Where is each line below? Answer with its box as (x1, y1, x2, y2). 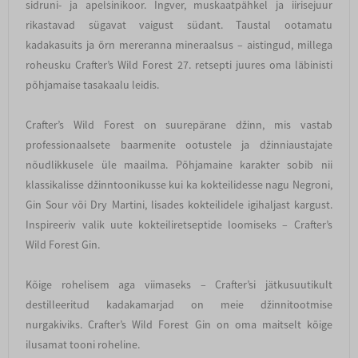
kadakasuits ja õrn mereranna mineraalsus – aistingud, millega (26, 37, 332, 52)
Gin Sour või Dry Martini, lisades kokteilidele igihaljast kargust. (26, 197, 332, 212)
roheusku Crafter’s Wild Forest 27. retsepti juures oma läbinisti (26, 57, 332, 72)
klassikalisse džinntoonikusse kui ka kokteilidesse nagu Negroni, (26, 177, 332, 192)
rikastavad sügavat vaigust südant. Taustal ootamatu (26, 17, 332, 32)
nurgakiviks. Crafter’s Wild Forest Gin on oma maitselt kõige (26, 316, 332, 332)
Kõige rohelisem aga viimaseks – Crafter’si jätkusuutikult (26, 276, 332, 292)
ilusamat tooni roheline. (26, 336, 141, 352)
